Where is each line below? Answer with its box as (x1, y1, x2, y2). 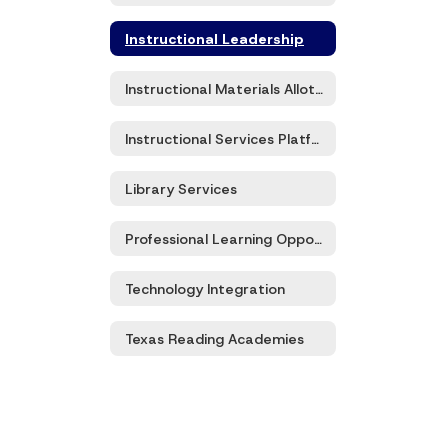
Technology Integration (125, 279, 285, 298)
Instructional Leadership (125, 29, 304, 48)
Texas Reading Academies (125, 329, 304, 348)
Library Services (125, 179, 237, 198)
